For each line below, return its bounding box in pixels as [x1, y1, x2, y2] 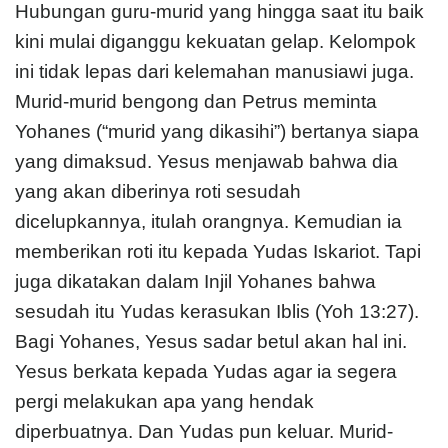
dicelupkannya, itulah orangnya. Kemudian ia [15, 210, 402, 232]
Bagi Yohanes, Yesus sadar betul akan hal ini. [15, 330, 407, 352]
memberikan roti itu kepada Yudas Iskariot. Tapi [15, 240, 421, 262]
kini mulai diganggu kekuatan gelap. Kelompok [15, 30, 416, 52]
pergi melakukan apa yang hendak [15, 390, 314, 412]
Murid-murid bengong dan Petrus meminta [15, 90, 377, 112]
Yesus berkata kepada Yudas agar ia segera [15, 360, 397, 382]
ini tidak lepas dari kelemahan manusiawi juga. [15, 60, 414, 82]
